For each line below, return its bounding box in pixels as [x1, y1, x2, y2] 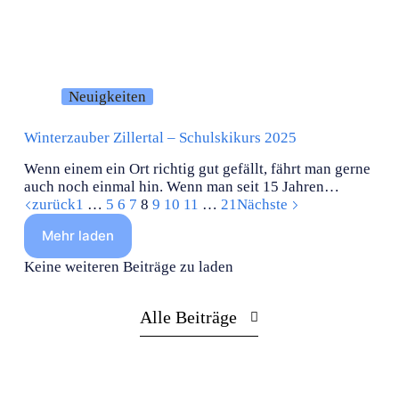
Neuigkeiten [69, 88, 147, 106]
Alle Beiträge [140, 306, 238, 327]
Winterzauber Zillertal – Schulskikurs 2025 [23, 128, 297, 146]
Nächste [236, 195, 291, 213]
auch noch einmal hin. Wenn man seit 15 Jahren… [23, 177, 339, 195]
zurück [31, 195, 76, 213]
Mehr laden [41, 227, 114, 245]
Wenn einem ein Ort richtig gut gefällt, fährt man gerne [23, 159, 370, 177]
